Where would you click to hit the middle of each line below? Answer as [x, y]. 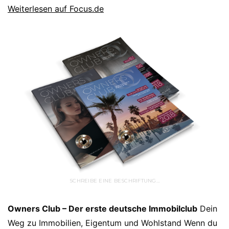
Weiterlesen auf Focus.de [56, 9]
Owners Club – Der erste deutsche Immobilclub [102, 209]
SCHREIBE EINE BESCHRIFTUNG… [114, 181]
